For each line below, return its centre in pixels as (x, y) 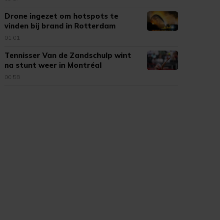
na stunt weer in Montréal (53, 65)
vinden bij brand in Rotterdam (60, 26)
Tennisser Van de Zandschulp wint (68, 55)
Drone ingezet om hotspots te (62, 16)
